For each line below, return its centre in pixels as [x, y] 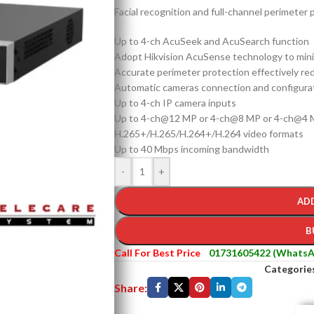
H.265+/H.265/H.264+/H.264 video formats [209, 134]
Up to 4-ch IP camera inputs [175, 103]
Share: [131, 287]
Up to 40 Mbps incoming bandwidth [192, 149]
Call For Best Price [157, 253]
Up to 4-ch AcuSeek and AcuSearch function [212, 41]
